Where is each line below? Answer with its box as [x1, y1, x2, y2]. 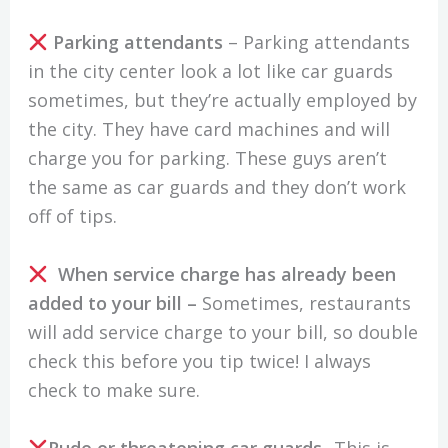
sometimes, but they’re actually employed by [27, 87, 417, 112]
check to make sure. [27, 377, 205, 402]
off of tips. [27, 203, 117, 228]
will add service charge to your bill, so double [27, 319, 418, 344]
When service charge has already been [58, 261, 397, 286]
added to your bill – [27, 290, 197, 315]
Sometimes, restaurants [196, 290, 411, 315]
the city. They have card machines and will [27, 116, 390, 141]
